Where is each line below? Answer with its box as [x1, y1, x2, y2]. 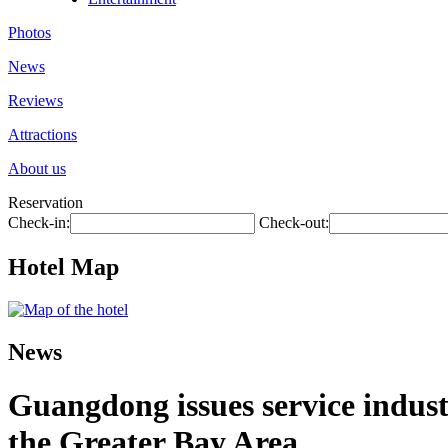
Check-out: [259, 214, 329, 231]
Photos [8, 24, 51, 41]
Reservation [8, 194, 83, 211]
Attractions [8, 126, 77, 143]
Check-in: [8, 214, 70, 231]
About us [8, 160, 66, 177]
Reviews [8, 92, 63, 109]
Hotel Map [8, 253, 119, 280]
